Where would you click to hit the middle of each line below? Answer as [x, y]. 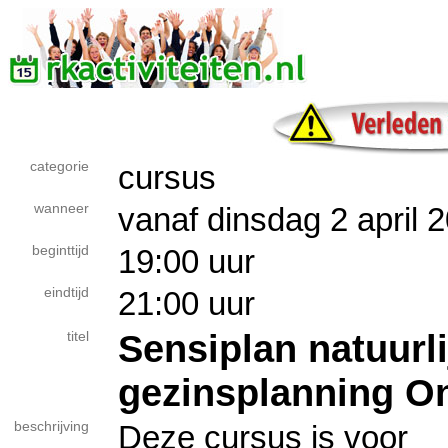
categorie [59, 166]
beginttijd [60, 250]
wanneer [61, 208]
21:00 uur [186, 303]
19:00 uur [186, 261]
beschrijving [51, 426]
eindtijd [66, 292]
